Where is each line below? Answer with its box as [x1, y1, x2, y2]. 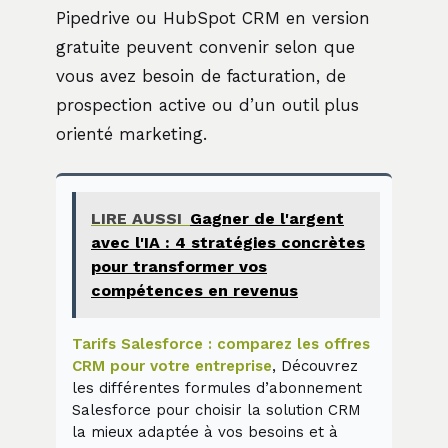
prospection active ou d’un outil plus [56, 95, 359, 116]
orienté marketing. [56, 124, 207, 145]
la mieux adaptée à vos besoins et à [72, 423, 338, 442]
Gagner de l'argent [190, 209, 344, 229]
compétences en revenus [91, 281, 298, 301]
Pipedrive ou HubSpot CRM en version [56, 8, 370, 29]
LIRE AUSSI [91, 209, 182, 229]
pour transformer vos [91, 257, 267, 277]
